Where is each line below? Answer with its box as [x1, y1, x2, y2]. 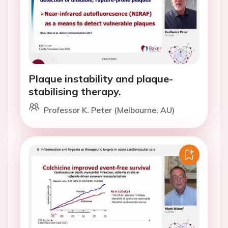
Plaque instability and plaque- [28, 72, 173, 85]
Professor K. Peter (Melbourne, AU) [44, 105, 175, 116]
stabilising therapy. [28, 85, 121, 98]
